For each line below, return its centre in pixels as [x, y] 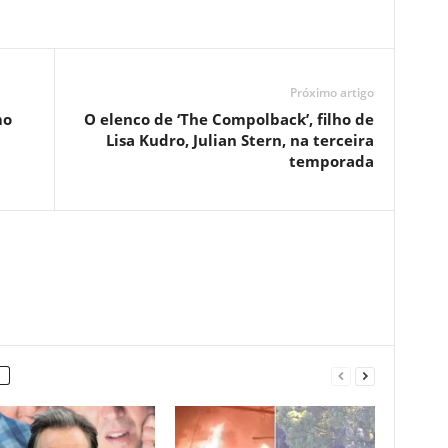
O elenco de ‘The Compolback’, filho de [228, 119]
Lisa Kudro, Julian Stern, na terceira [239, 140]
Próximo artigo [331, 92]
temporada [331, 161]
